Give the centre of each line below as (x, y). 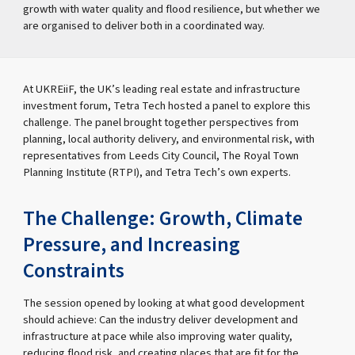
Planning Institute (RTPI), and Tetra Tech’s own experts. (157, 173)
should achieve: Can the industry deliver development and (161, 319)
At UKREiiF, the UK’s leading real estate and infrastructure (162, 90)
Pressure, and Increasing (132, 245)
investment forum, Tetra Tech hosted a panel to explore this (167, 106)
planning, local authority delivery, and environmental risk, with (169, 139)
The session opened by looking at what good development (164, 303)
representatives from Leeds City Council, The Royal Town (161, 156)
